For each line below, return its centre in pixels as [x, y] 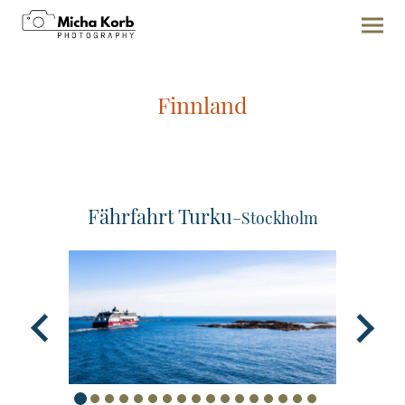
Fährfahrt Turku [160, 216]
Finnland [202, 105]
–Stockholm [275, 217]
